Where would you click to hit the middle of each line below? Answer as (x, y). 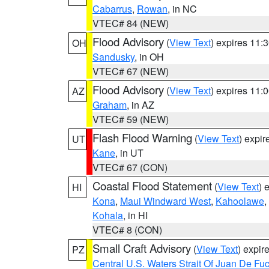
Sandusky (113, 57)
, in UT (129, 153)
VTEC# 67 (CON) (130, 167)
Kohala (108, 215)
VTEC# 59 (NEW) (131, 119)
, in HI (135, 215)
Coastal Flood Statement (152, 186)
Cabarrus (112, 9)
